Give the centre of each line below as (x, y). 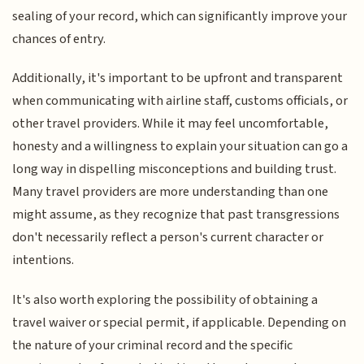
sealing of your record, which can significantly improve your (180, 16)
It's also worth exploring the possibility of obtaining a (165, 299)
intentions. (43, 260)
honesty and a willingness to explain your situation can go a (180, 147)
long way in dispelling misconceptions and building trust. (175, 169)
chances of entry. (59, 39)
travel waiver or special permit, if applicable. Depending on (180, 322)
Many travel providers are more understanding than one (171, 192)
